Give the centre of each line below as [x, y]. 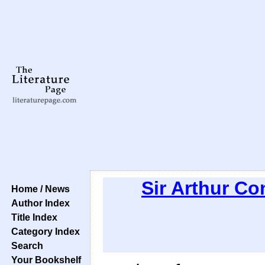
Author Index [38, 203]
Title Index [32, 217]
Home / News [38, 189]
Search [25, 245]
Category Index [43, 231]
